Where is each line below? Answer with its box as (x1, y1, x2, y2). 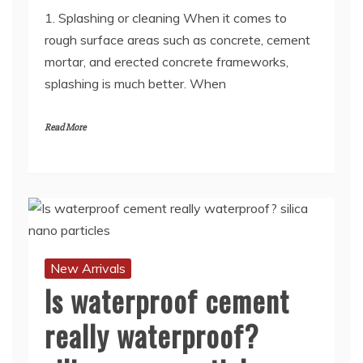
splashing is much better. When (45, 75, 226, 92)
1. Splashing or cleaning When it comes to (45, 10, 287, 27)
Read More (45, 122, 86, 135)
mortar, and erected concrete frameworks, (45, 53, 288, 70)
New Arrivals (50, 260, 126, 277)
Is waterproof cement (45, 279, 289, 322)
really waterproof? (45, 314, 258, 357)
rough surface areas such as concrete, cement (45, 32, 310, 49)
